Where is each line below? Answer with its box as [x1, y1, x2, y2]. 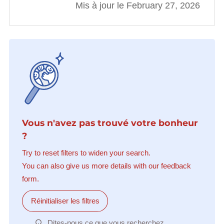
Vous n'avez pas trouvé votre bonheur [21, 117, 198, 128]
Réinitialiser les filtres [30, 196, 99, 205]
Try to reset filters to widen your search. [21, 148, 150, 157]
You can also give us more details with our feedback [21, 161, 191, 170]
